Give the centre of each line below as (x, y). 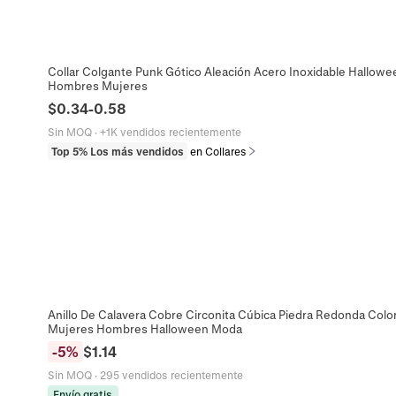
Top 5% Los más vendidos (117, 152)
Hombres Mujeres (97, 86)
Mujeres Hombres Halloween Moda (145, 329)
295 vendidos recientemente (171, 375)
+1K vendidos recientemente (170, 132)
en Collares (218, 152)
